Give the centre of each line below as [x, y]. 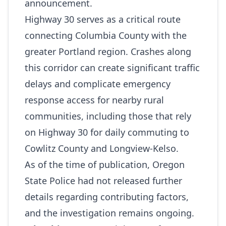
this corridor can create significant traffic [112, 68]
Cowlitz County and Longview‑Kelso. [102, 148]
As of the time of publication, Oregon [105, 164]
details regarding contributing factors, [107, 197]
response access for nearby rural [94, 100]
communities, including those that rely [108, 116]
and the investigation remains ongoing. [109, 213]
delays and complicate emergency [98, 84]
